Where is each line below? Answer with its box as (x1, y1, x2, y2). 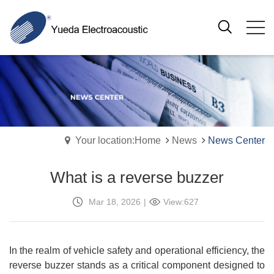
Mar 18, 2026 (86, 196, 141, 207)
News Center (208, 135, 265, 146)
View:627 (163, 196, 199, 207)
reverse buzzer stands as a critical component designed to (9, 259, 265, 270)
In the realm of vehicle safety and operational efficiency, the (9, 245, 265, 256)
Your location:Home (75, 135, 161, 146)
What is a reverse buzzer (50, 168, 224, 187)
